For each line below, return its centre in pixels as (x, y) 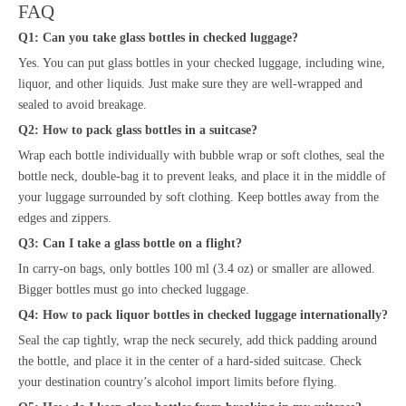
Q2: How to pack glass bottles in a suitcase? (138, 130)
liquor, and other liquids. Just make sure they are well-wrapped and (190, 83)
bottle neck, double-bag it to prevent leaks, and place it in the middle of (202, 176)
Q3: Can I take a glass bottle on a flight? (130, 243)
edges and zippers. (65, 217)
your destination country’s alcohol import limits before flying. (178, 382)
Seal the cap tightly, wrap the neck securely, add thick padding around (198, 340)
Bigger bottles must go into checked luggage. (134, 289)
